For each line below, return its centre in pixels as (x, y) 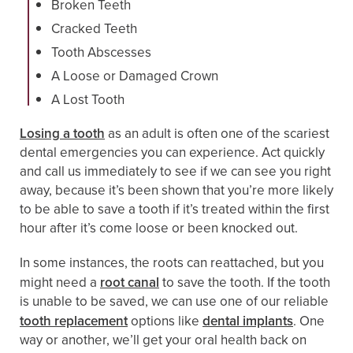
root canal (130, 282)
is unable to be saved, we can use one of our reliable (174, 302)
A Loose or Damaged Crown (135, 76)
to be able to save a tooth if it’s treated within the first (175, 210)
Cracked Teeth (94, 29)
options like (165, 321)
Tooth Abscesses (101, 53)
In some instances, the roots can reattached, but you (172, 263)
